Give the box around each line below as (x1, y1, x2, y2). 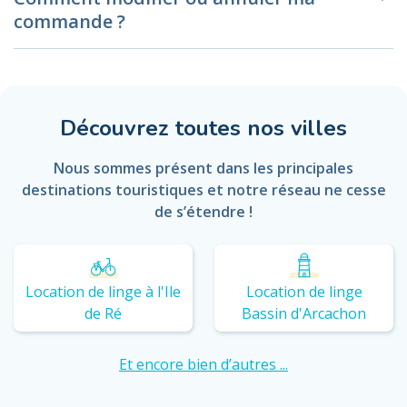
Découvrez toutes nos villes (60, 113, 347, 143)
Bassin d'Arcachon (242, 303, 366, 323)
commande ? (14, 8, 125, 34)
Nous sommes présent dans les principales (54, 157, 353, 178)
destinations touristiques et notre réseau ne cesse (21, 179, 386, 200)
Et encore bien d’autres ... (119, 353, 288, 374)
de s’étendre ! (154, 201, 253, 222)
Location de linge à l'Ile (25, 281, 181, 302)
